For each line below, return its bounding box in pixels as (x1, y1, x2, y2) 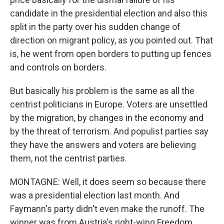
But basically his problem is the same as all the (10, 85, 194, 96)
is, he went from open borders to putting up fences (10, 48, 211, 59)
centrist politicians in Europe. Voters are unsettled (10, 99, 207, 109)
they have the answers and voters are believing (10, 139, 196, 150)
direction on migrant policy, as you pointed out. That (10, 35, 213, 45)
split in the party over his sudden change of (10, 21, 180, 32)
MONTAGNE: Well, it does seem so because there (10, 176, 206, 187)
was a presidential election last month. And (10, 190, 179, 200)
